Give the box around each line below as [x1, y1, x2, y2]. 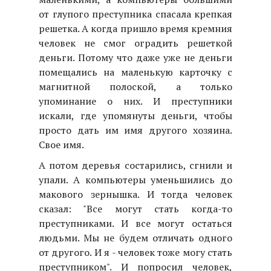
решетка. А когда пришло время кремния [39, 21, 232, 35]
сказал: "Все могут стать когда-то [39, 201, 232, 215]
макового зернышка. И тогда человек [39, 187, 232, 201]
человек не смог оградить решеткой [39, 36, 232, 50]
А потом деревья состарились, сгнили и [39, 158, 232, 172]
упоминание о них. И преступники [39, 94, 232, 108]
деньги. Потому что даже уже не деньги [39, 50, 232, 64]
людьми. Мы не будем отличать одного [39, 230, 232, 244]
